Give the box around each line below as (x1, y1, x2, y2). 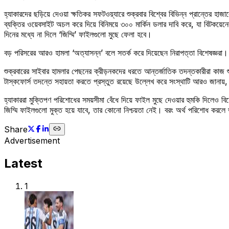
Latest (4, 155, 42, 171)
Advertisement (4, 135, 60, 146)
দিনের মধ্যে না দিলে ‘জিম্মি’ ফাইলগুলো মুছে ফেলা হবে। (4, 29, 152, 39)
